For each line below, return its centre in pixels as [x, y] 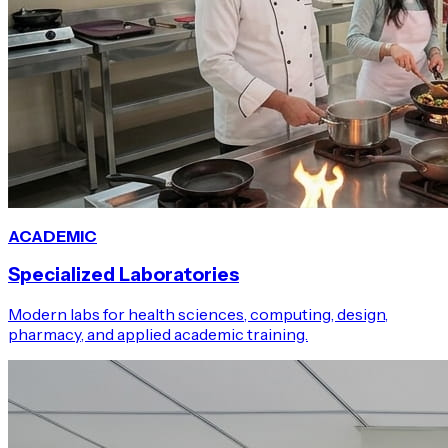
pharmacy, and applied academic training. [158, 334]
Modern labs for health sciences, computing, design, [198, 314]
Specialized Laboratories [123, 274]
